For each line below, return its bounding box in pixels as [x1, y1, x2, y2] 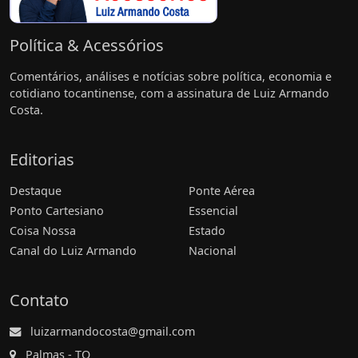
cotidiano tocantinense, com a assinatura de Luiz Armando [10, 86, 329, 101]
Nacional [189, 243, 237, 259]
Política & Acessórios [10, 34, 164, 57]
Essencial [189, 203, 238, 219]
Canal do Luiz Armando [10, 243, 137, 259]
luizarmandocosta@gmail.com [30, 324, 195, 340]
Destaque [10, 183, 62, 199]
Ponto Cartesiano [10, 203, 104, 219]
